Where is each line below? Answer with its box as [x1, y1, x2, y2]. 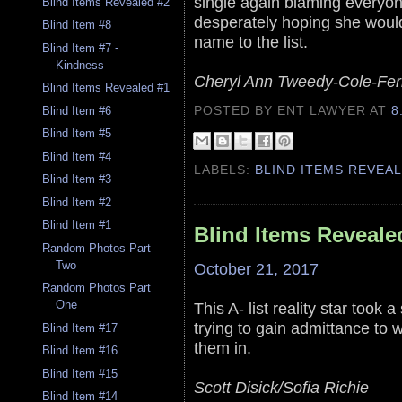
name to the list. [194, 32, 308, 52]
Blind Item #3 [42, 172, 112, 187]
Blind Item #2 [42, 195, 112, 209]
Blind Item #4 [42, 149, 112, 163]
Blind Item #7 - [42, 40, 119, 55]
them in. [194, 337, 251, 357]
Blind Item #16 [42, 344, 118, 358]
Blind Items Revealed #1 [42, 81, 170, 95]
